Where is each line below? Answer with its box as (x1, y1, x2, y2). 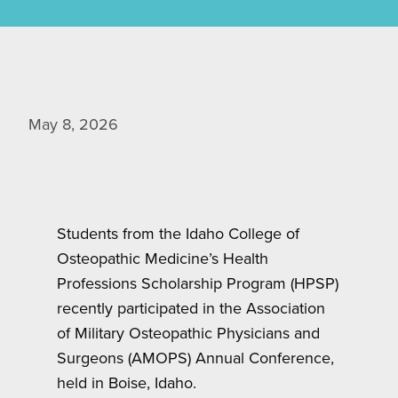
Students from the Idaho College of (57, 222, 299, 245)
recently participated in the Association (57, 297, 325, 320)
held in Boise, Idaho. (57, 371, 196, 394)
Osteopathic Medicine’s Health (57, 247, 268, 270)
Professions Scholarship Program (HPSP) (57, 272, 338, 295)
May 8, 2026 (28, 113, 118, 136)
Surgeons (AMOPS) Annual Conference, (57, 346, 334, 370)
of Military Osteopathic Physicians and (57, 322, 320, 345)
